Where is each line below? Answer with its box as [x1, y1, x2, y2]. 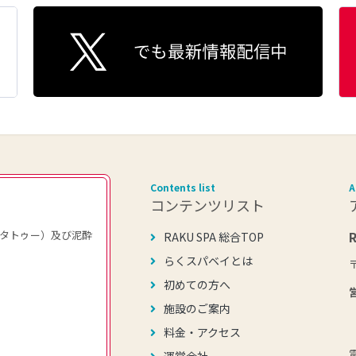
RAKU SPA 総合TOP [164, 229, 264, 246]
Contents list [150, 180, 215, 194]
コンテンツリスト [150, 194, 265, 215]
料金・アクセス [164, 324, 241, 341]
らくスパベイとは [164, 253, 253, 269]
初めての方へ [164, 277, 230, 293]
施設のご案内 [164, 300, 230, 317]
